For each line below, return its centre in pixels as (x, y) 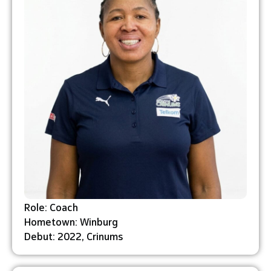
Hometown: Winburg (71, 221)
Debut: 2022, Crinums (73, 235)
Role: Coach (51, 206)
